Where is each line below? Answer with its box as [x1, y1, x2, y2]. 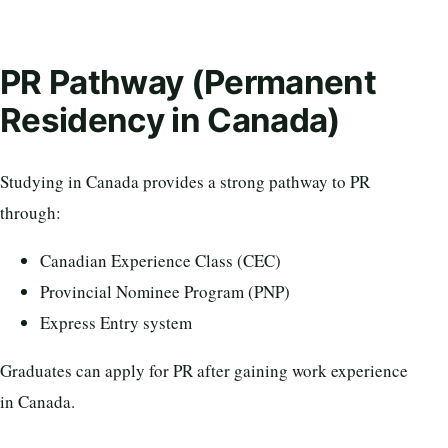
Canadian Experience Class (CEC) [40, 249, 281, 273]
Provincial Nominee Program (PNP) [40, 280, 290, 304]
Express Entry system [40, 311, 192, 335]
